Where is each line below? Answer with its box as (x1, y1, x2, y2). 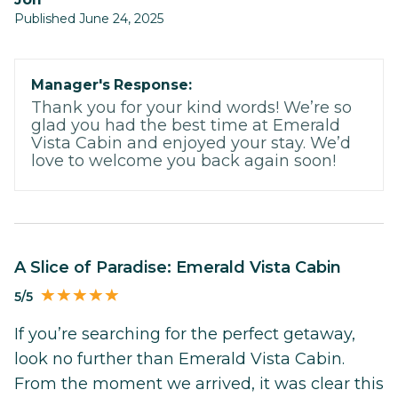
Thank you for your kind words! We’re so (31, 97, 352, 117)
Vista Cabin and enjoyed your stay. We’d (31, 132, 351, 153)
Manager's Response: (31, 76, 192, 93)
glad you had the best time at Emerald (31, 115, 340, 135)
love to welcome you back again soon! (31, 150, 336, 171)
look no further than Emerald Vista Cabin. (14, 349, 345, 370)
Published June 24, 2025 (14, 10, 163, 27)
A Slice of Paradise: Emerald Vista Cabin (26, 257, 341, 277)
